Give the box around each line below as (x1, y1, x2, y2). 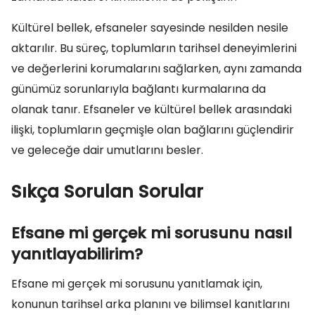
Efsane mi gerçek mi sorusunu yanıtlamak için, (11, 276, 262, 292)
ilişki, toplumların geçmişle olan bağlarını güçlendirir (11, 122, 294, 138)
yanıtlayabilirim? (11, 243, 143, 265)
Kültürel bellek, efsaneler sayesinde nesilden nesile (11, 20, 288, 36)
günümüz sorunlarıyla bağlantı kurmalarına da (11, 81, 266, 97)
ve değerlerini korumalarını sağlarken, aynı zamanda (11, 60, 302, 77)
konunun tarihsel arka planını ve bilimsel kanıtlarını (11, 296, 290, 312)
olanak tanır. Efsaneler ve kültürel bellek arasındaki (11, 101, 292, 117)
